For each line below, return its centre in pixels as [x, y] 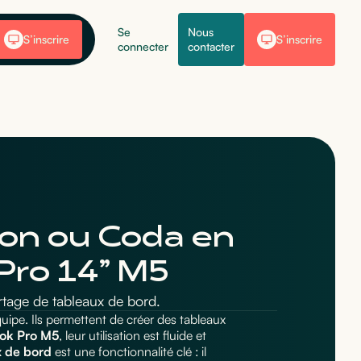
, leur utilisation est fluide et [133, 336]
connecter [143, 47]
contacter [211, 47]
